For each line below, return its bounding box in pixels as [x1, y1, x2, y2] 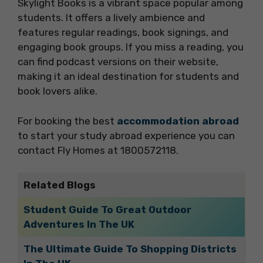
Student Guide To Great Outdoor [23, 204, 191, 216]
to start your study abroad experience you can [18, 129, 235, 141]
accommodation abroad [117, 114, 239, 127]
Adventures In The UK [23, 218, 134, 231]
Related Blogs [23, 179, 96, 191]
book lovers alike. [18, 85, 97, 97]
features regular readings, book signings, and [18, 26, 228, 39]
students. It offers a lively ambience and [18, 12, 205, 24]
